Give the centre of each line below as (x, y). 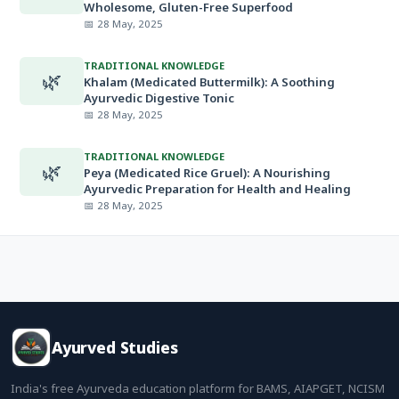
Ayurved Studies (115, 347)
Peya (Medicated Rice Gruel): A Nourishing (207, 173)
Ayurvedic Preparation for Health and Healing (217, 189)
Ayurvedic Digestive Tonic (159, 98)
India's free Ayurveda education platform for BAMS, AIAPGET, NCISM (198, 388)
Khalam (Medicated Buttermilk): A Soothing (209, 82)
